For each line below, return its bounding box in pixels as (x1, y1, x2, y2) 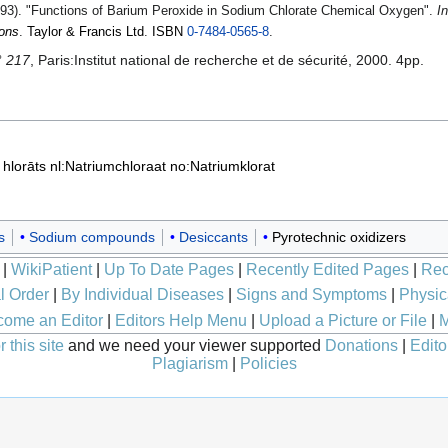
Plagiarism (152, 355, 228, 373)
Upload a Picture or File (258, 311, 427, 329)
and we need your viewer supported (64, 337, 325, 355)
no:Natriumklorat (170, 158, 275, 175)
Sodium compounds (28, 229, 155, 246)
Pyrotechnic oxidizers (271, 229, 406, 246)
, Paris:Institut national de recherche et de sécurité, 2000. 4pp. (30, 51, 425, 68)
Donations (325, 337, 398, 355)
